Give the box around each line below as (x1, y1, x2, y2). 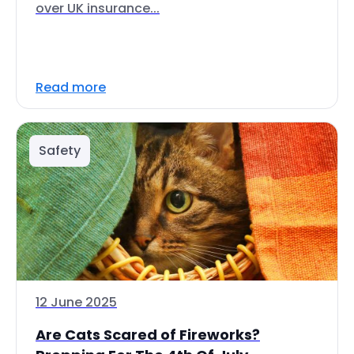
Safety (39, 141, 81, 160)
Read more (36, 78, 106, 96)
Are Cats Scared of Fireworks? (36, 325, 260, 345)
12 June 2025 (36, 293, 117, 311)
